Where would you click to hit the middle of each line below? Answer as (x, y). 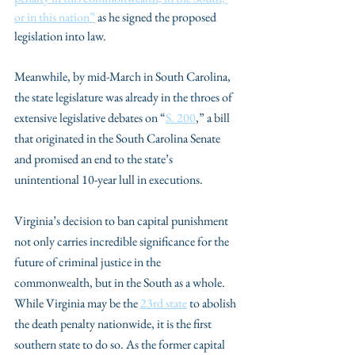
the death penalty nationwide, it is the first (114, 324)
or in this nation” (55, 17)
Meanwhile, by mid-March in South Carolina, (124, 76)
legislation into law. (61, 36)
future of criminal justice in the (89, 262)
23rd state (164, 303)
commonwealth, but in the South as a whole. (121, 282)
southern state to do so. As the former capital (121, 344)
